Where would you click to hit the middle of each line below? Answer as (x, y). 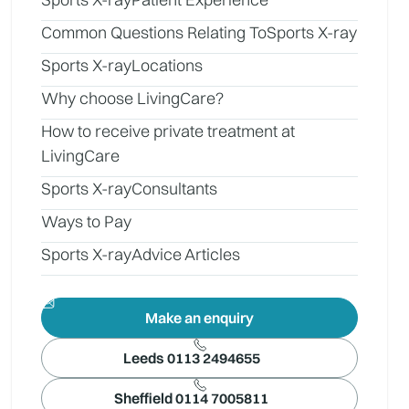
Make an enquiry (200, 318)
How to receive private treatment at (168, 131)
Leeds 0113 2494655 (191, 358)
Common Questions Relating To (154, 32)
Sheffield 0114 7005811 (192, 398)
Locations (168, 65)
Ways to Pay (87, 221)
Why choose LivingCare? (133, 98)
